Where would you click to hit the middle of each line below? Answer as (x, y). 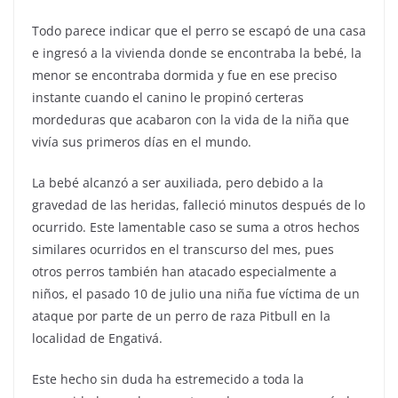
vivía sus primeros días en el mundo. (142, 141)
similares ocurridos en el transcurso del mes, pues (183, 249)
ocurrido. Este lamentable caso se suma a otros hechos (196, 227)
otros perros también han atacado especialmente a (184, 271)
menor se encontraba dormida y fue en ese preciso (184, 75)
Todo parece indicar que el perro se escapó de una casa (199, 30)
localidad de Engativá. (97, 338)
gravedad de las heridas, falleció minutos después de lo (199, 204)
